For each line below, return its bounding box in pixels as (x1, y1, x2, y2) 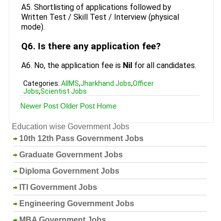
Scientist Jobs (40, 87, 87, 95)
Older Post (60, 101, 95, 110)
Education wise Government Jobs (11, 122, 129, 131)
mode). (21, 22, 45, 32)
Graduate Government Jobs (19, 150, 123, 159)
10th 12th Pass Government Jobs (19, 134, 144, 143)
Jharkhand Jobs (80, 79, 131, 87)
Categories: (23, 79, 61, 87)
